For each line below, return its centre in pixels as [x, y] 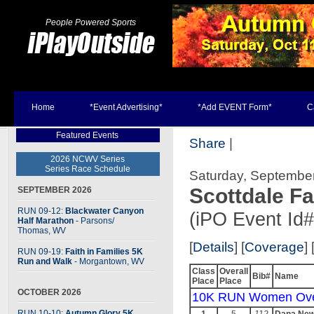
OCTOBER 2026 [49, 292]
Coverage [274, 247]
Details [213, 247]
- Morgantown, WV [109, 261]
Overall [234, 271]
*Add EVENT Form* [235, 107]
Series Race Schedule [88, 169]
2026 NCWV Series [88, 159]
